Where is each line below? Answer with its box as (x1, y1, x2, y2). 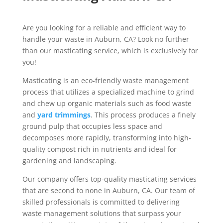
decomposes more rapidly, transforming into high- (22, 133, 191, 142)
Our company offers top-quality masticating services (22, 174, 197, 184)
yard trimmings (37, 110, 91, 119)
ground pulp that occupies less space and (22, 121, 162, 131)
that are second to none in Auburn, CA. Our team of (22, 186, 195, 195)
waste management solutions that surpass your (22, 209, 181, 218)
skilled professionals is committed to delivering (22, 197, 180, 207)
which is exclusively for (121, 46, 198, 55)
